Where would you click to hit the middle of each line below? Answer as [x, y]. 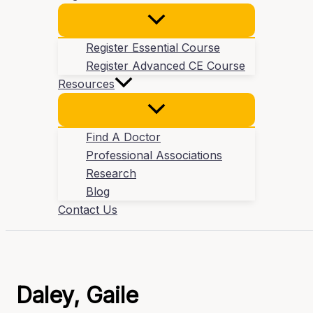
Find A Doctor [123, 137]
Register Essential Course [153, 48]
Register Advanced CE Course [166, 66]
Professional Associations [154, 155]
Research [111, 174]
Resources [86, 84]
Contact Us [88, 210]
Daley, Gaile [77, 295]
